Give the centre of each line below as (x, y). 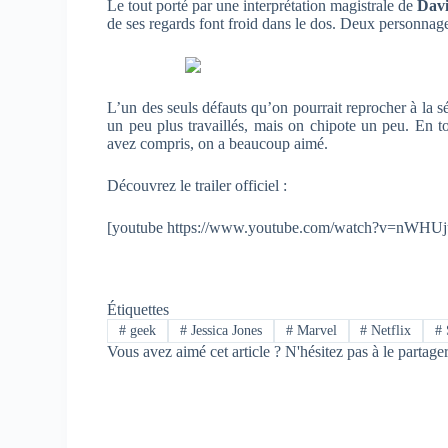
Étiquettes (138, 309)
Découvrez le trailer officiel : (197, 185)
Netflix (389, 331)
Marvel (314, 331)
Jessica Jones (224, 331)
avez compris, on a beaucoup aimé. (218, 143)
